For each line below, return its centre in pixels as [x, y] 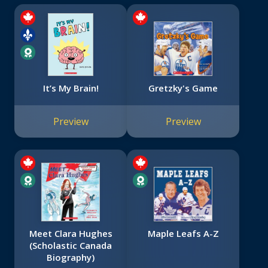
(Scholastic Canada [71, 246]
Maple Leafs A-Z [183, 234]
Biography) [71, 258]
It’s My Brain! [71, 88]
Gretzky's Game [183, 88]
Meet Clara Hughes [71, 234]
